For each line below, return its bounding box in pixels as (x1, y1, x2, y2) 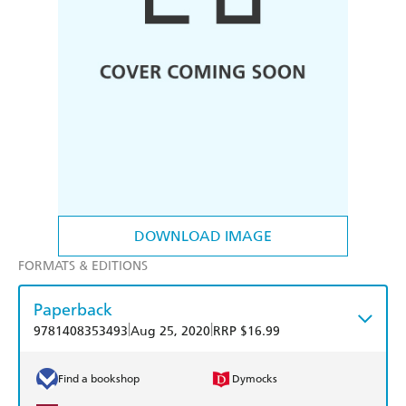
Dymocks (232, 372, 277, 386)
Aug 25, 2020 (130, 324, 210, 340)
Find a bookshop (58, 372, 140, 386)
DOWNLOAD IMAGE (134, 227, 272, 246)
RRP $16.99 (213, 324, 280, 340)
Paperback (34, 299, 112, 321)
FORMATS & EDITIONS (18, 258, 148, 275)
